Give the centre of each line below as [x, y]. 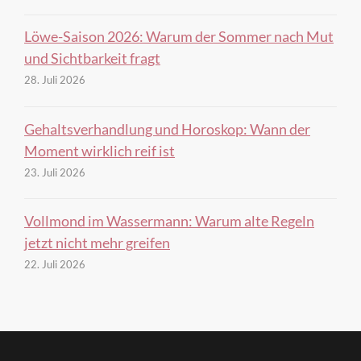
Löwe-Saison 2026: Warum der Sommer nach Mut [179, 37]
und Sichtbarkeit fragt [92, 58]
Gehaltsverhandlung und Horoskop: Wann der [167, 129]
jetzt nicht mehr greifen [97, 242]
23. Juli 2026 [55, 172]
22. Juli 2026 [55, 264]
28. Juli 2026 [55, 80]
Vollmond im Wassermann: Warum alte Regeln [169, 220]
